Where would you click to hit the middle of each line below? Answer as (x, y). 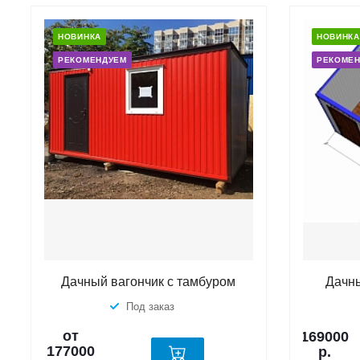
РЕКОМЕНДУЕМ (92, 59)
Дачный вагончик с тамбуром (149, 281)
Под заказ (151, 306)
